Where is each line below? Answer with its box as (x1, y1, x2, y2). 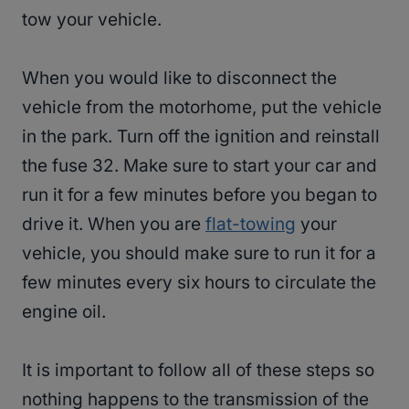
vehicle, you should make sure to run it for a (22, 243, 376, 265)
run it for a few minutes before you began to (22, 184, 377, 206)
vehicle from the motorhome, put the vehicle (22, 97, 382, 119)
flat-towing (205, 214, 296, 236)
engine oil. (22, 301, 106, 323)
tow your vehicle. (22, 9, 162, 31)
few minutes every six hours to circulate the (22, 272, 376, 294)
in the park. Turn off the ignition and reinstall (22, 126, 380, 148)
